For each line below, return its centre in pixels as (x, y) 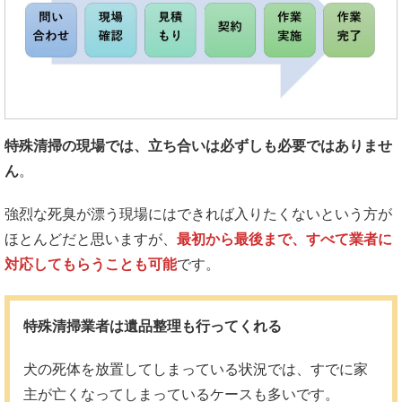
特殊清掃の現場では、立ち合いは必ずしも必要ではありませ (198, 145)
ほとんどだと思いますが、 (91, 239)
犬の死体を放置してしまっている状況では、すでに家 (196, 369)
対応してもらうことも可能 (91, 264)
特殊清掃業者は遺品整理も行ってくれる (153, 326)
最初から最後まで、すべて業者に (284, 239)
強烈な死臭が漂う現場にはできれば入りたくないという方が (198, 214)
